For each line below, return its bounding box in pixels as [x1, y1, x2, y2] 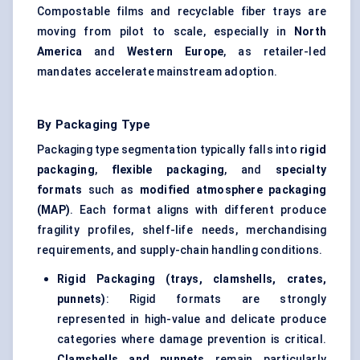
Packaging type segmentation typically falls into [37, 143, 300, 157]
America [37, 45, 83, 59]
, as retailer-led [223, 45, 326, 59]
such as [82, 183, 140, 197]
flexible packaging [111, 163, 224, 177]
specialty [276, 163, 326, 177]
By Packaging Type [37, 117, 151, 133]
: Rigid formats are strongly [105, 292, 326, 306]
